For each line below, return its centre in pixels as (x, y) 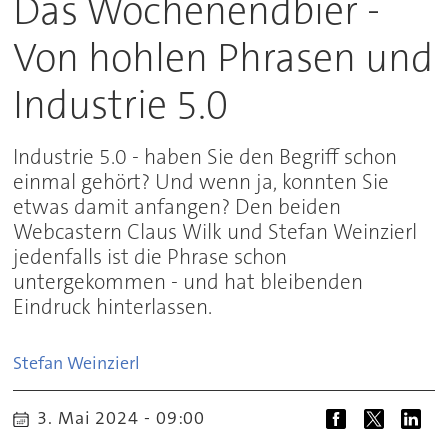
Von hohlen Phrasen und (223, 57)
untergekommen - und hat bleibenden (188, 282)
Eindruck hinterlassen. (113, 307)
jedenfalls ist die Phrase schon (150, 257)
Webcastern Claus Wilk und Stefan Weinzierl (215, 232)
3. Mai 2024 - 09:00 (129, 417)
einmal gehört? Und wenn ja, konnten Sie (201, 182)
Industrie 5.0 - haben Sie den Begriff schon (205, 157)
